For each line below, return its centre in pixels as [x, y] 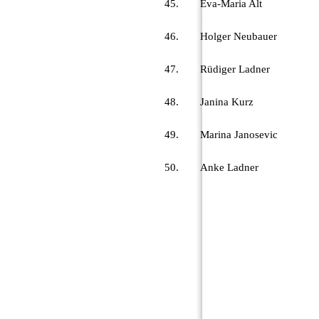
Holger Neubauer [239, 36]
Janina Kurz [227, 101]
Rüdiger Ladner [235, 69]
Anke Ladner [229, 167]
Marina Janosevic [239, 134]
